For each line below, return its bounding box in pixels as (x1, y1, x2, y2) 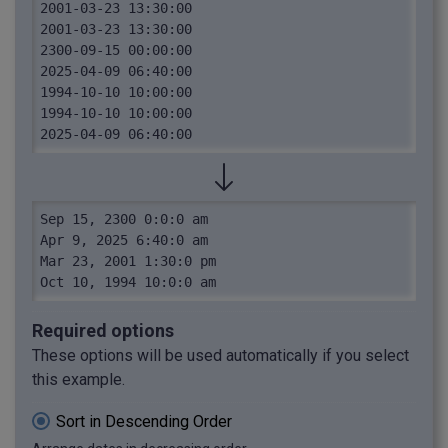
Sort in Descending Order (56, 412, 232, 432)
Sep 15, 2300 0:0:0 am (40, 211, 208, 228)
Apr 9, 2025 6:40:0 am (40, 232, 208, 249)
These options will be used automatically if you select (32, 346, 409, 366)
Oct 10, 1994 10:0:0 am (40, 274, 216, 291)
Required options (32, 320, 174, 342)
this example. (32, 370, 125, 390)
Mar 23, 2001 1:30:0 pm (40, 253, 216, 270)
